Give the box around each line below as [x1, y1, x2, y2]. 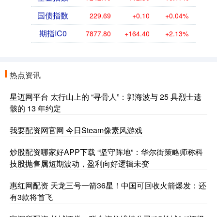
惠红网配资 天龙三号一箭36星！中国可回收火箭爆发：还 [10, 179, 206, 191]
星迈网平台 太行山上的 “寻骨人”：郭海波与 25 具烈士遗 [10, 91, 201, 102]
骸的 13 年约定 [10, 102, 61, 114]
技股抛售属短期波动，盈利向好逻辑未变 [10, 157, 149, 169]
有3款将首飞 [10, 191, 53, 202]
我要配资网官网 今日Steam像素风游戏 [10, 124, 142, 136]
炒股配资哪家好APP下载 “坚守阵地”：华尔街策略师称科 [10, 146, 203, 157]
